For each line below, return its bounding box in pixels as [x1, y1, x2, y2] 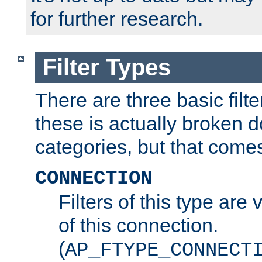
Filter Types [42, 54, 171, 81]
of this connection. [58, 213, 218, 236]
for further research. [30, 8, 203, 30]
